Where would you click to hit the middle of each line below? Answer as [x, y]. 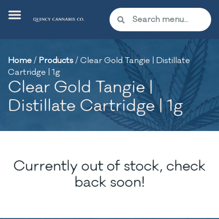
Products [56, 61]
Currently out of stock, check [109, 166]
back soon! [109, 182]
